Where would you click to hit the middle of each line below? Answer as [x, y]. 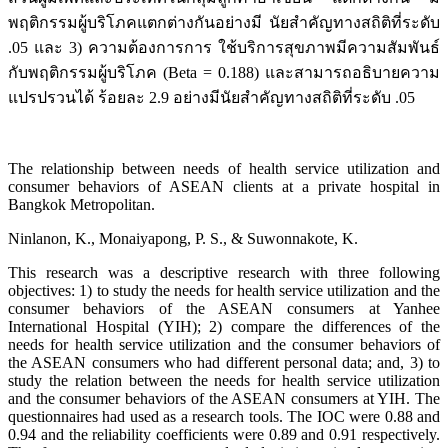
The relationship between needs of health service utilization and [224, 169]
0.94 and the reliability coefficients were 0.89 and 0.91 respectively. [224, 435]
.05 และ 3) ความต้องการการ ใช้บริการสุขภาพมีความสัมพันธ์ [224, 48]
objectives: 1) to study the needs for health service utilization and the [224, 291]
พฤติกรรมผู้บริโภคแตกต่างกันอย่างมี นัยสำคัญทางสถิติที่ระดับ [224, 23]
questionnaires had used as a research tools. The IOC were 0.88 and [224, 417]
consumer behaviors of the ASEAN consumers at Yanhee [224, 309]
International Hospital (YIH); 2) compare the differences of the [224, 327]
